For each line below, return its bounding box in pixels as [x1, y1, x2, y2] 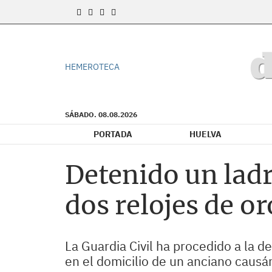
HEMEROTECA [65, 61, 120, 72]
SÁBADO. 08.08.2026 [65, 110, 137, 119]
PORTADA [93, 129, 132, 140]
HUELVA [189, 129, 222, 140]
